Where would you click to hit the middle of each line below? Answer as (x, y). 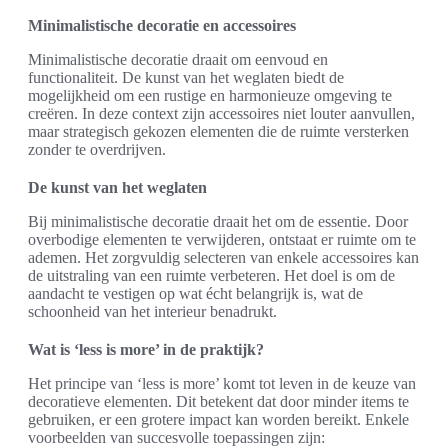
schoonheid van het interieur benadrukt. (152, 312)
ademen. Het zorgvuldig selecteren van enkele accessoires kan (223, 258)
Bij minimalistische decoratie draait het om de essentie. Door (218, 222)
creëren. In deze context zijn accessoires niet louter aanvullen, (221, 114)
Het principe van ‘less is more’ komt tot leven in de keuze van (222, 384)
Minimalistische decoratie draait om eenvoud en (178, 60)
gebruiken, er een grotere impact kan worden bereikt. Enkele (218, 420)
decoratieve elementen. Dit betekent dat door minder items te (218, 402)
